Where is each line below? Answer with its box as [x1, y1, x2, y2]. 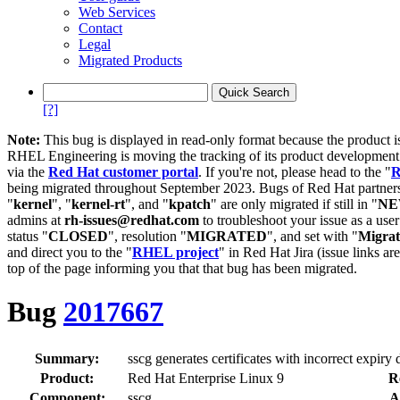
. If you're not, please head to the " [198, 164, 391, 179]
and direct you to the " [7, 245, 132, 260]
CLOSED [48, 229, 108, 244]
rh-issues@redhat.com [64, 212, 199, 228]
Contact [79, 21, 122, 36]
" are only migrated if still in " [211, 196, 378, 212]
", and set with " [267, 229, 358, 244]
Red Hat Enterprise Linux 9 [128, 370, 284, 386]
